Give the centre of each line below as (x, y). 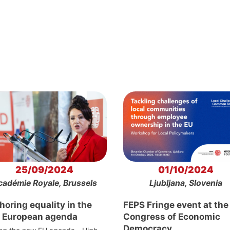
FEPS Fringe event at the (176, 205)
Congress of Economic (172, 217)
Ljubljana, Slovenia (186, 183)
